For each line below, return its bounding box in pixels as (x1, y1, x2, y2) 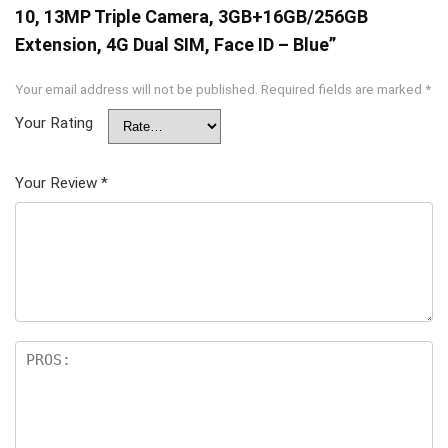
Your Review (15, 174, 101, 193)
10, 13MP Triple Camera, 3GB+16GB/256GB (15, 6, 368, 28)
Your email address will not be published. (15, 81, 258, 98)
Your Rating (15, 114, 93, 133)
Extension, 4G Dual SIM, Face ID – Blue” (15, 34, 336, 56)
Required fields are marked (261, 81, 425, 98)
